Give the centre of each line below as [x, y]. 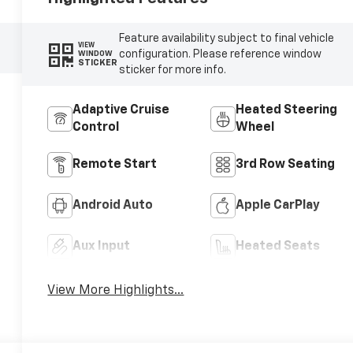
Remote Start [115, 164]
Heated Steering [286, 110]
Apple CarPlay [277, 205]
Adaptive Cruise [121, 110]
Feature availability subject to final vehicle [226, 38]
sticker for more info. [172, 70]
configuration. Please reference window [220, 54]
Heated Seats [277, 246]
